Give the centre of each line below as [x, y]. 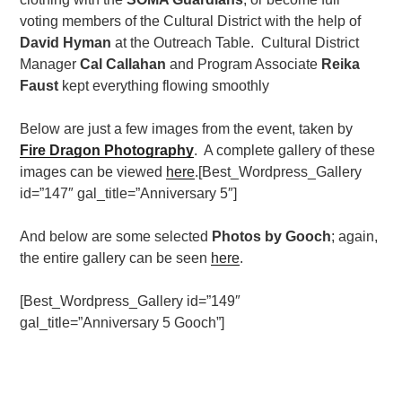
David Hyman [66, 42]
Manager [50, 64]
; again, [355, 236]
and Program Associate [244, 64]
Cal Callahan [123, 64]
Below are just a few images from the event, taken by [187, 128]
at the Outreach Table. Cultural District [236, 42]
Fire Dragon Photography [107, 150]
